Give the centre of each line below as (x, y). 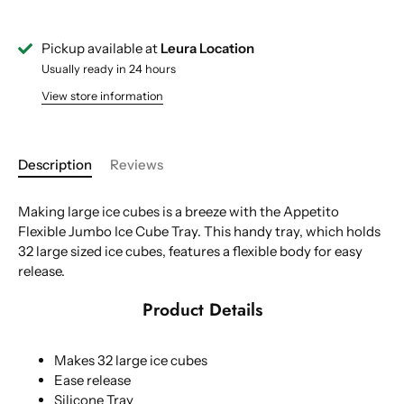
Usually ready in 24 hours (109, 69)
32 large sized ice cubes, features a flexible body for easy (190, 251)
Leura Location (207, 48)
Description (55, 165)
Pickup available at (101, 48)
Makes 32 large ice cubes (131, 361)
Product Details (202, 310)
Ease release (92, 381)
